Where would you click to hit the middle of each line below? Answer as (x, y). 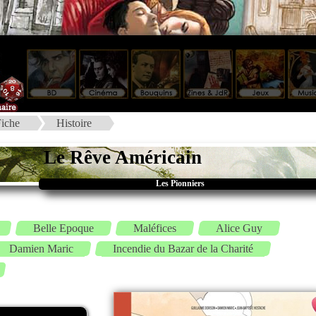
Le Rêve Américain (123, 158)
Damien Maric (41, 248)
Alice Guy (239, 228)
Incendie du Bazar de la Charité (183, 248)
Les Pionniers (180, 184)
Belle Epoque (63, 228)
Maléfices (155, 228)
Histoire (74, 123)
